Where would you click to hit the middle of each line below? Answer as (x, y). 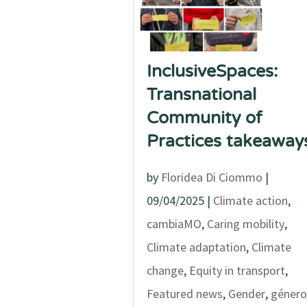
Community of (204, 118)
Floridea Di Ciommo (211, 177)
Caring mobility (245, 224)
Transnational (201, 95)
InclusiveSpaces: (212, 71)
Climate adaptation (196, 247)
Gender (246, 294)
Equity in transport (237, 270)
